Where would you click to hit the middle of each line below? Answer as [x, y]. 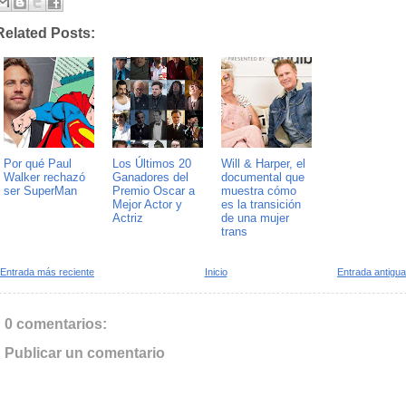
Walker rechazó [44, 177]
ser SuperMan [40, 190]
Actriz [128, 217]
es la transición [261, 204]
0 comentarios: [56, 324]
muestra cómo [259, 190]
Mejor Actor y [147, 204]
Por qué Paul [38, 163]
